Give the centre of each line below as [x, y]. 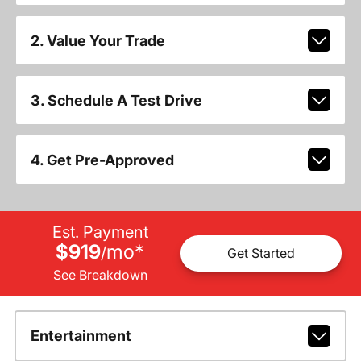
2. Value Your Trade [98, 40]
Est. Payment [100, 232]
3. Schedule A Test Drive [116, 100]
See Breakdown [100, 274]
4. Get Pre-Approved [102, 160]
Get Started [261, 253]
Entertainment [81, 336]
